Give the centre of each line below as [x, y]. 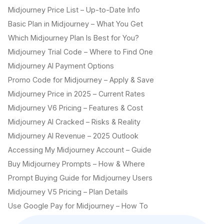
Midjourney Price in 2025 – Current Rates [76, 94]
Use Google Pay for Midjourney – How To [78, 206]
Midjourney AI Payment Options [61, 66]
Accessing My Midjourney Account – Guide [80, 150]
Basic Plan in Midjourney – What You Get [75, 24]
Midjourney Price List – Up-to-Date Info [74, 10]
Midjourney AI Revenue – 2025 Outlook [73, 136]
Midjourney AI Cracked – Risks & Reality [74, 122]
